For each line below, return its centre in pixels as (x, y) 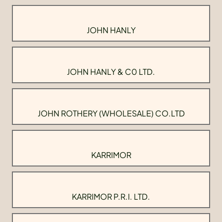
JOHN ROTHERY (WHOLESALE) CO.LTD (111, 113)
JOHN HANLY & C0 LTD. (111, 72)
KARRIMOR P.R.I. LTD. (111, 197)
